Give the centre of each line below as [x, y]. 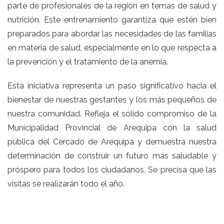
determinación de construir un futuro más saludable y [112, 156]
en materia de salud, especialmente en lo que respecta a [112, 48]
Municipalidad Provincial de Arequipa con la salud [112, 128]
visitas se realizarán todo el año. [66, 184]
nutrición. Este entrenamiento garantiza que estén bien [112, 20]
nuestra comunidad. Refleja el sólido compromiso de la [112, 114]
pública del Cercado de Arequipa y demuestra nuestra [112, 142]
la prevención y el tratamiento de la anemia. [88, 62]
